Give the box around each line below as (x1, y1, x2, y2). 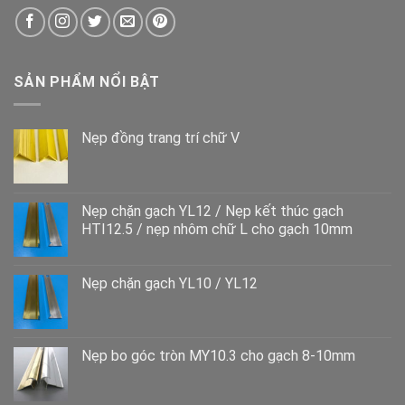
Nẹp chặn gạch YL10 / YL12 (81, 274, 258, 292)
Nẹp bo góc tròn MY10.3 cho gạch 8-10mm (81, 346, 355, 364)
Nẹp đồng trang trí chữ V (81, 128, 240, 146)
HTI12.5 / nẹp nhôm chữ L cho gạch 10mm (81, 220, 353, 238)
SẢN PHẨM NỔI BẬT (14, 73, 160, 91)
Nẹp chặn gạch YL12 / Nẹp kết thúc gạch (81, 202, 344, 220)
